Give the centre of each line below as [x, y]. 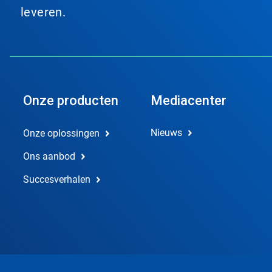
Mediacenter [188, 100]
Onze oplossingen [61, 133]
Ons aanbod [49, 156]
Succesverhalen [57, 179]
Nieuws [166, 133]
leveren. [43, 12]
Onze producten [71, 100]
